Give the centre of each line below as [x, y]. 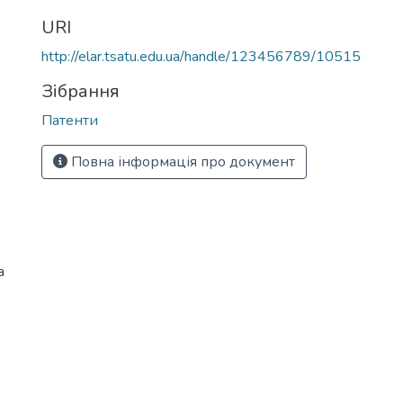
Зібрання [81, 91]
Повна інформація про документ [181, 162]
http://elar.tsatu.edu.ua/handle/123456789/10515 [201, 57]
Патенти [70, 121]
